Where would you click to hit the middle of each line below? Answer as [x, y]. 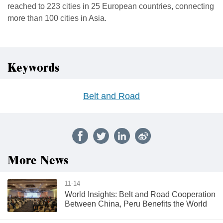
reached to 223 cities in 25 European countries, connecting [111, 6]
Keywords [33, 68]
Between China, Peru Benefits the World [136, 204]
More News [38, 161]
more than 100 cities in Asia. [57, 18]
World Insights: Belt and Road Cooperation [140, 194]
